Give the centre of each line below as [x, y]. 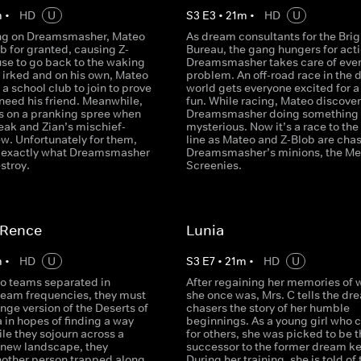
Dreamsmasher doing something [272, 114]
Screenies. [214, 165]
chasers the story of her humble [268, 308]
